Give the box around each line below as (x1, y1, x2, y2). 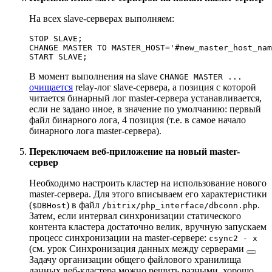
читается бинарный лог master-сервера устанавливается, (29, 92, 262, 103)
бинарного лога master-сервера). (29, 125, 161, 136)
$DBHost (32, 200, 66, 210)
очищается (29, 81, 73, 92)
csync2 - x (209, 233, 257, 243)
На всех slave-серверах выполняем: (29, 13, 174, 24)
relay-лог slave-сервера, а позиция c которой (73, 81, 256, 92)
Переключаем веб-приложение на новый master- (29, 146, 240, 157)
